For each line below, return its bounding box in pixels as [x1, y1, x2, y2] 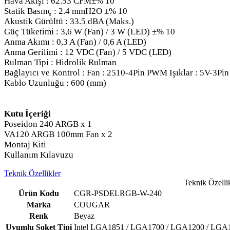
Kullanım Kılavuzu [4, 149, 73, 160]
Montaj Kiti [4, 139, 46, 149]
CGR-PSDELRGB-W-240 [74, 188, 162, 198]
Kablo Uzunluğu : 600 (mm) [4, 78, 106, 88]
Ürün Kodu [18, 188, 59, 198]
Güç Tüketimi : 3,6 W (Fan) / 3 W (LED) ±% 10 [4, 26, 175, 36]
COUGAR [74, 200, 110, 209]
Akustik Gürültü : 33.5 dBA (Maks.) [4, 16, 134, 26]
